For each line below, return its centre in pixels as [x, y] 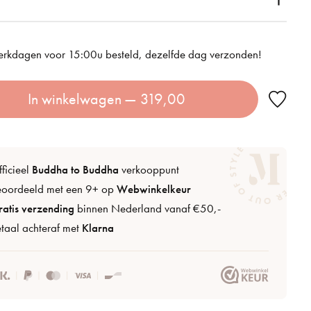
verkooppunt [149, 169]
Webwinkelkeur [154, 189]
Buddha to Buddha [76, 169]
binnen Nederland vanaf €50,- [148, 208]
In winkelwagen [75, 99]
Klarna [98, 228]
